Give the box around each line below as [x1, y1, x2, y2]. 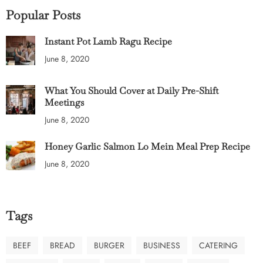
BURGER [94, 240, 124, 252]
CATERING [199, 240, 238, 252]
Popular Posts [6, 7, 80, 23]
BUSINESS [143, 240, 180, 252]
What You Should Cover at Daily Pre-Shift [45, 85, 218, 97]
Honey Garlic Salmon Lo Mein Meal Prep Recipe [45, 140, 250, 153]
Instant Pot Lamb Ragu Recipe [45, 35, 172, 48]
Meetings [45, 96, 84, 109]
